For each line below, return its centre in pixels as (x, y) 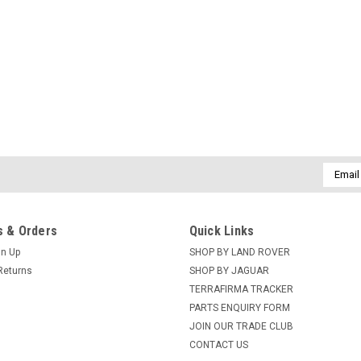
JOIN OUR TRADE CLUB (241, 326)
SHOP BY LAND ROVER (239, 252)
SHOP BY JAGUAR (229, 270)
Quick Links (222, 230)
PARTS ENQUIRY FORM (239, 307)
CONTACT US (218, 344)
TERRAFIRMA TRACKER (241, 289)
